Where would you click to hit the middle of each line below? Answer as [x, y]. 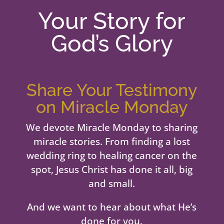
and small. [112, 184]
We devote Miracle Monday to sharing [112, 128]
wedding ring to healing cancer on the [112, 156]
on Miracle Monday [112, 107]
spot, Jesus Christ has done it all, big [112, 170]
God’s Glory [112, 44]
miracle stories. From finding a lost [112, 142]
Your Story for [112, 21]
